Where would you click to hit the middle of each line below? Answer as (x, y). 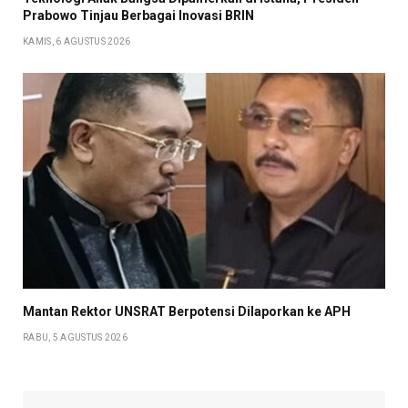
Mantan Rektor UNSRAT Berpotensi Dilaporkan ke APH (187, 311)
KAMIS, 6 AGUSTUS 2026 (77, 42)
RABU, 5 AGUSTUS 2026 (75, 337)
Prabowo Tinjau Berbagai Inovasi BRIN (138, 16)
